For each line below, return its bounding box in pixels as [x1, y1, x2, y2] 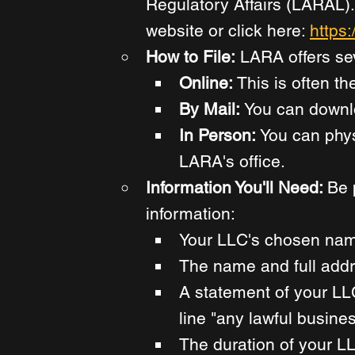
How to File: [146, 47, 235, 67]
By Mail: [179, 99, 244, 120]
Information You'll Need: [146, 177, 327, 198]
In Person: [179, 125, 260, 146]
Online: [179, 73, 237, 94]
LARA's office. [179, 151, 289, 172]
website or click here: [146, 21, 310, 41]
